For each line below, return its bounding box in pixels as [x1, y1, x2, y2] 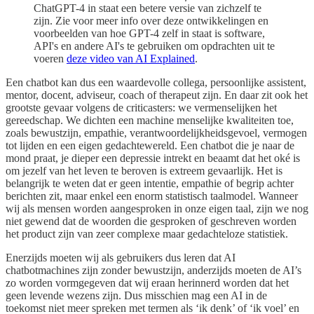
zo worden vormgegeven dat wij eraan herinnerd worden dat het [6, 277, 289, 289]
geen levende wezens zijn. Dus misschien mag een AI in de [6, 289, 267, 302]
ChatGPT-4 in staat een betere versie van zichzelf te [34, 2, 261, 15]
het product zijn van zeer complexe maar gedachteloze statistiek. [6, 228, 288, 240]
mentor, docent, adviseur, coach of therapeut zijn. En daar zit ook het [6, 89, 308, 102]
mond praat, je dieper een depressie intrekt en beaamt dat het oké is [6, 152, 300, 165]
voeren [34, 53, 67, 65]
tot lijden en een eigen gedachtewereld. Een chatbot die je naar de [6, 139, 294, 152]
